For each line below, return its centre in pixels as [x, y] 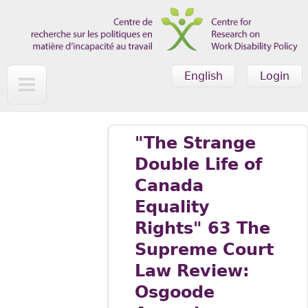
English [203, 76]
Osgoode [174, 293]
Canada [169, 186]
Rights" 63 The [202, 229]
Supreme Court [204, 250]
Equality [172, 207]
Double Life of [198, 165]
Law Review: [192, 271]
